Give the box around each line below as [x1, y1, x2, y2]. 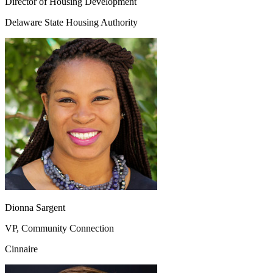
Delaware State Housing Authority [5, 17, 138, 28]
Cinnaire [5, 244, 38, 255]
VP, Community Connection [5, 223, 114, 234]
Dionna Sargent [5, 202, 65, 213]
